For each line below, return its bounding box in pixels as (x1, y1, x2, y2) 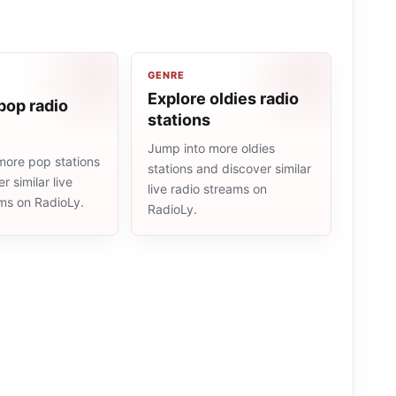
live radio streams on (148, 181, 267, 196)
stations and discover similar (148, 161, 311, 176)
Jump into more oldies (148, 141, 275, 156)
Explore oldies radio (148, 89, 299, 108)
